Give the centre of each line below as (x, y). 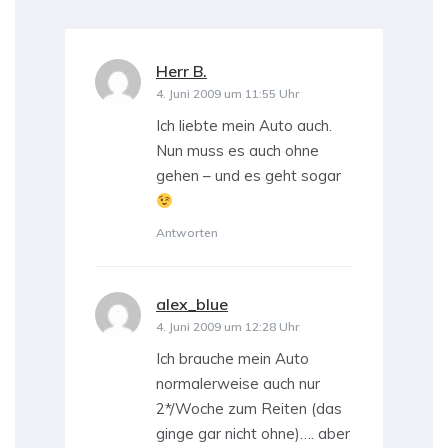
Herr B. (181, 71)
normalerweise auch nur (238, 384)
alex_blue (192, 304)
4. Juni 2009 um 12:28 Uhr (227, 327)
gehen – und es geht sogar (248, 176)
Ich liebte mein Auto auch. (244, 126)
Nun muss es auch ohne (237, 151)
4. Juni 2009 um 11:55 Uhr (227, 94)
